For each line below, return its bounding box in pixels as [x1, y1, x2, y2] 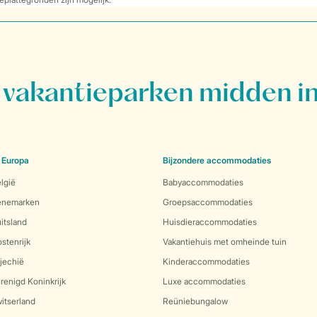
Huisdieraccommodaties [163, 217, 257, 227]
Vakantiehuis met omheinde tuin [163, 236, 287, 247]
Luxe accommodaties [163, 276, 246, 287]
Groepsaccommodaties [163, 197, 253, 207]
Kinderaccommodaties [163, 256, 250, 267]
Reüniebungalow [163, 296, 228, 306]
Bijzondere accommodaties [163, 155, 271, 166]
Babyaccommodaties [163, 177, 243, 188]
